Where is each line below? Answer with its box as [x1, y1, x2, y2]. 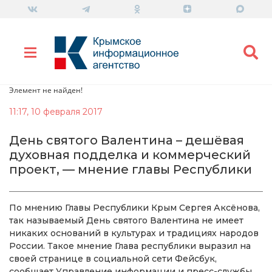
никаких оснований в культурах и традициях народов [9, 227, 259, 239]
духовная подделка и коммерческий [9, 147, 251, 162]
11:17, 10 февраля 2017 [9, 106, 103, 117]
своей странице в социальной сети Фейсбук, [9, 253, 217, 264]
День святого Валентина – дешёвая [9, 132, 244, 148]
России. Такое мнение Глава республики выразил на [9, 240, 251, 251]
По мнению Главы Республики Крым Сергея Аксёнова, [9, 202, 260, 213]
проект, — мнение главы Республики [9, 161, 252, 177]
